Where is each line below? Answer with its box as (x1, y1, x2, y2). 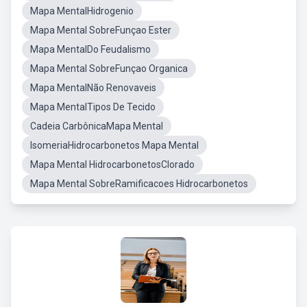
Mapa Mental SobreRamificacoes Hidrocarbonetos (30, 178, 248, 189)
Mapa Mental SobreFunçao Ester (30, 25, 171, 36)
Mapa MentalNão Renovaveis (30, 82, 156, 93)
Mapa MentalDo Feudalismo (30, 44, 151, 55)
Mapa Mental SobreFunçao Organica (30, 63, 188, 74)
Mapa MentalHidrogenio (30, 5, 134, 16)
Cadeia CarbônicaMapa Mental (30, 121, 163, 132)
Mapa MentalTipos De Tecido (30, 101, 156, 112)
